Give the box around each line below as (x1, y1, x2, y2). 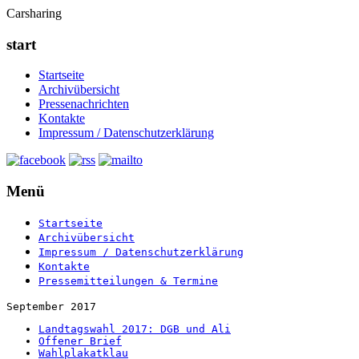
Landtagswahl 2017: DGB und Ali (38, 322, 231, 335)
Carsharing (6, 6, 62, 20)
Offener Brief (38, 334, 122, 347)
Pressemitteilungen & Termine (38, 274, 218, 287)
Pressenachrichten (38, 97, 129, 111)
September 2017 (6, 300, 96, 313)
